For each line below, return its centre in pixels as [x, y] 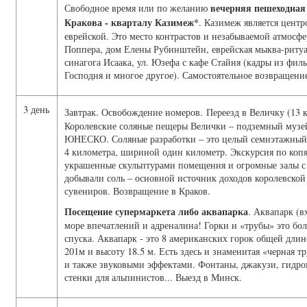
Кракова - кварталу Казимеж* [132, 22]
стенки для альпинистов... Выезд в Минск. [153, 277]
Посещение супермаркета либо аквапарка [156, 211]
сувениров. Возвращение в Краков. [137, 191]
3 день [36, 109]
